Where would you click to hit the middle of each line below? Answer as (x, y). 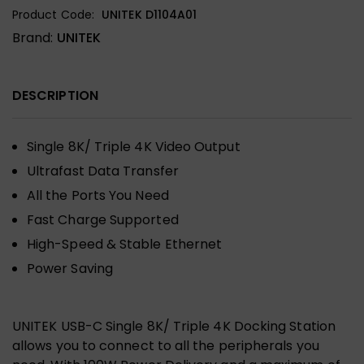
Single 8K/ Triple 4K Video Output (134, 146)
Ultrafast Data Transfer (103, 171)
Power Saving (70, 268)
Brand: (35, 37)
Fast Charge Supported (103, 219)
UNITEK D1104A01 (149, 14)
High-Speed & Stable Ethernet (125, 244)
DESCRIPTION (55, 95)
